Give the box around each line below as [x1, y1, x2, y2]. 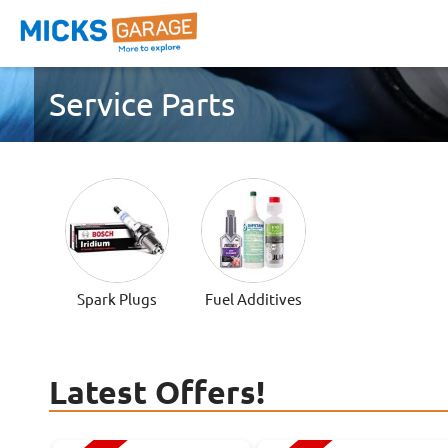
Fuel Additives [205, 290, 303, 308]
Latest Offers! [48, 373, 265, 410]
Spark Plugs [77, 290, 158, 308]
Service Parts [48, 86, 235, 123]
